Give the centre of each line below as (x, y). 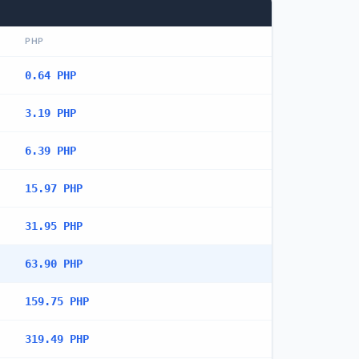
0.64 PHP (50, 75)
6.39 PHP (50, 151)
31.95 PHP (54, 226)
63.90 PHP (54, 264)
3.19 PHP (50, 113)
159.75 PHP (57, 301)
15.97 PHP (54, 188)
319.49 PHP (57, 339)
